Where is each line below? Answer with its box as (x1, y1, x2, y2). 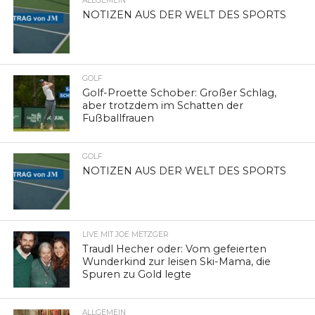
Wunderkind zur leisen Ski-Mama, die (82, 255, 271, 268)
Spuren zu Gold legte (82, 267, 192, 281)
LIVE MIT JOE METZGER (82, 229, 169, 239)
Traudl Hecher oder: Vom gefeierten (82, 242, 267, 255)
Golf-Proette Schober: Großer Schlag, (82, 86, 277, 99)
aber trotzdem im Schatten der (82, 98, 244, 112)
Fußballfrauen (82, 111, 155, 124)
